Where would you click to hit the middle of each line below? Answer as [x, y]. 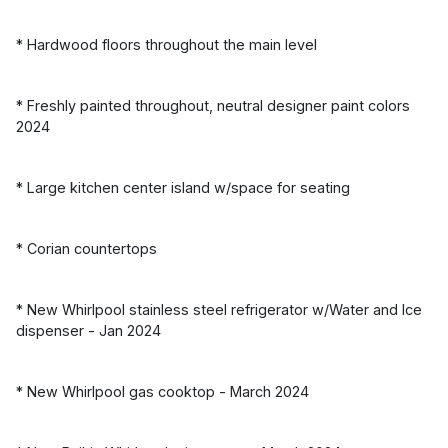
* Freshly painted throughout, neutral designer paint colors [213, 105]
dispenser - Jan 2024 [88, 330]
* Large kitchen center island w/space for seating [183, 187]
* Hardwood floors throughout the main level [166, 44]
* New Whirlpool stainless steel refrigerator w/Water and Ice [219, 309]
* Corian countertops [86, 248]
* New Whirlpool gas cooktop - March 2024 [162, 391]
